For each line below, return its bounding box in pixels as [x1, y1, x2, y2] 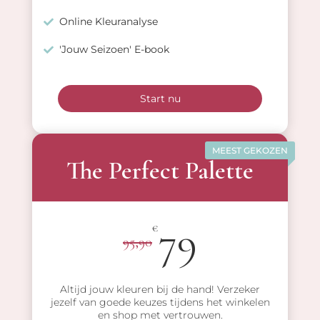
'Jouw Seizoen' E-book [59, 43, 169, 56]
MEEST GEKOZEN [212, 145, 289, 156]
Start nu [139, 92, 181, 106]
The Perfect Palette [66, 156, 254, 186]
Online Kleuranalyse [59, 15, 158, 29]
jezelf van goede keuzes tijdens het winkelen [50, 296, 270, 309]
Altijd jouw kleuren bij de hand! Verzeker [60, 283, 260, 296]
